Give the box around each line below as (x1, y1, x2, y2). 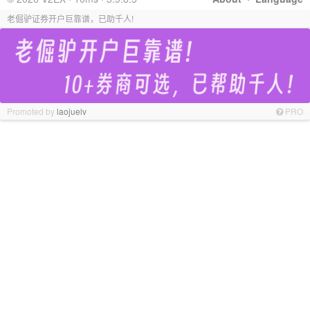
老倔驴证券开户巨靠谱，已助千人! (7, 12, 134, 24)
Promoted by (7, 104, 57, 117)
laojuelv (57, 104, 86, 117)
